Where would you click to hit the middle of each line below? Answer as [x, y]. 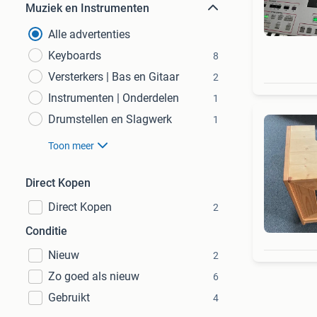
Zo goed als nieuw [94, 276]
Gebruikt [69, 298]
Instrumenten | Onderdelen [114, 98]
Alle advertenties [89, 34]
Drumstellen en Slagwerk [110, 119]
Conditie [46, 231]
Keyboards [75, 56]
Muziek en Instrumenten [87, 8]
